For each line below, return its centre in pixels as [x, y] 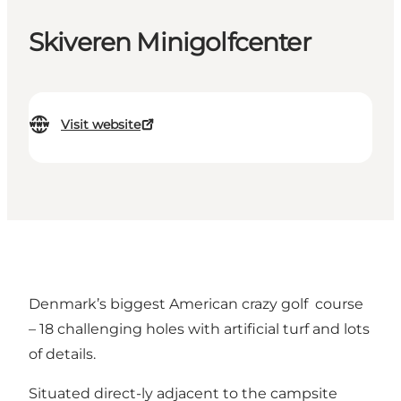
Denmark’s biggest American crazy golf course [196, 304]
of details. [62, 354]
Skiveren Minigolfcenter [170, 43]
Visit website [101, 125]
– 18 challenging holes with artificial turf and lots [199, 329]
